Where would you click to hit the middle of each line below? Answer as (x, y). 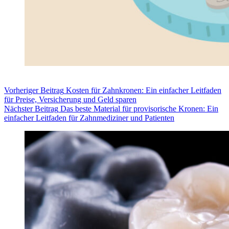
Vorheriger (22, 90)
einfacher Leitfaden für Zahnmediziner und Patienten (89, 118)
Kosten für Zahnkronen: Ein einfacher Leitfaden (144, 90)
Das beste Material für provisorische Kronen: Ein (139, 109)
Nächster (19, 109)
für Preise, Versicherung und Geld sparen (70, 100)
